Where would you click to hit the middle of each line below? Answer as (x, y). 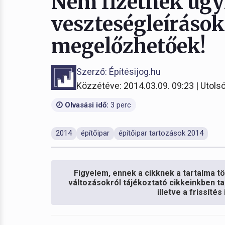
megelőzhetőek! (129, 46)
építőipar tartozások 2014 (161, 133)
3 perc (120, 105)
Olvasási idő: (86, 105)
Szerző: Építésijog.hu (119, 72)
